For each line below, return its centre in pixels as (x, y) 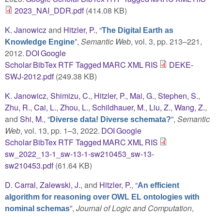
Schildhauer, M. (119, 107)
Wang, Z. (190, 107)
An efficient (158, 185)
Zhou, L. (74, 107)
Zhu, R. (17, 107)
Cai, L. (45, 107)
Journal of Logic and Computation (134, 208)
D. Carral (20, 185)
